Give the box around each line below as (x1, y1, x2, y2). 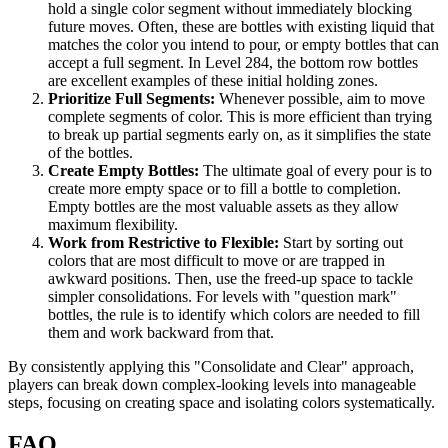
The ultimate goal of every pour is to (199, 161, 432, 179)
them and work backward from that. (48, 323, 274, 341)
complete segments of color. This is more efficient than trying (48, 107, 432, 125)
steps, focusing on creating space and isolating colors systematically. (8, 393, 435, 411)
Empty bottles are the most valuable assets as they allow (48, 197, 399, 215)
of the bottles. (48, 143, 133, 161)
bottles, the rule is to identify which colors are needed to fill (48, 305, 420, 323)
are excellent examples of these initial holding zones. (48, 71, 378, 89)
